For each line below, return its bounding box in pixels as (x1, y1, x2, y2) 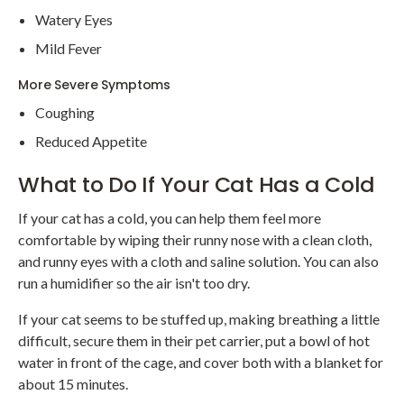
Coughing (35, 104, 96, 122)
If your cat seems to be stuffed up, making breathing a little (18, 309, 380, 327)
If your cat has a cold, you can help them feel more (18, 208, 321, 226)
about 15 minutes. (18, 374, 128, 392)
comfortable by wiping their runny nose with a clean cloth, (18, 230, 372, 248)
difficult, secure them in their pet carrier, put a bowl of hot (18, 331, 370, 349)
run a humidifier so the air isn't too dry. (18, 273, 250, 291)
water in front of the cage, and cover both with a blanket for (18, 353, 383, 371)
